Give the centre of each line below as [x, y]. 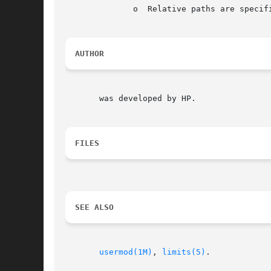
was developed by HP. [131, 99]
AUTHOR [90, 54]
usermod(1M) [126, 252]
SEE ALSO [94, 207]
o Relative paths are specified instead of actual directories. [85, 9]
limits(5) [184, 252]
